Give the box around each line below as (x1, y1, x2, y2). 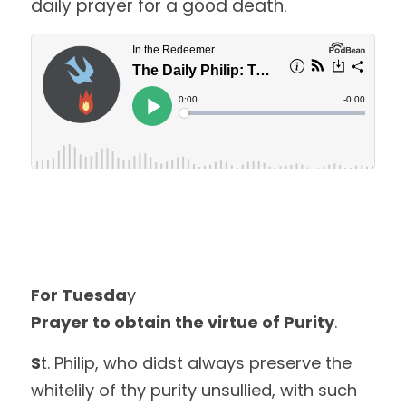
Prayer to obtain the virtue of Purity (31, 311, 334, 333)
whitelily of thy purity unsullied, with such (31, 379, 357, 401)
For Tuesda (31, 284, 127, 306)
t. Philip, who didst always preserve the (41, 352, 352, 374)
